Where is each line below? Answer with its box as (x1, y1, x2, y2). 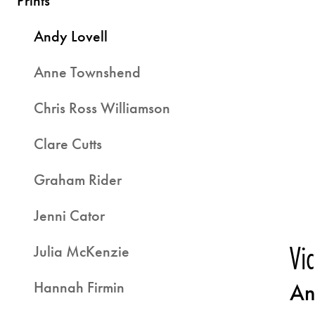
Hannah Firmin (34, 277, 124, 297)
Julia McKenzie (34, 241, 129, 262)
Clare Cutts (34, 134, 102, 154)
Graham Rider (34, 169, 122, 190)
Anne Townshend (34, 62, 141, 82)
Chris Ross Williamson (34, 98, 170, 118)
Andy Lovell (34, 26, 108, 46)
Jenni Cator (34, 205, 105, 226)
